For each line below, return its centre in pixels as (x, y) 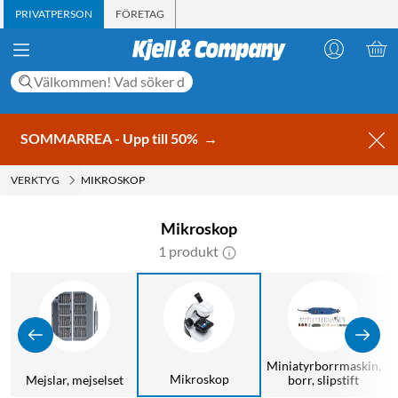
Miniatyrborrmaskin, (323, 365)
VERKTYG (35, 179)
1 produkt (188, 251)
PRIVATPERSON (54, 14)
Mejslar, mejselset (75, 379)
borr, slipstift (323, 379)
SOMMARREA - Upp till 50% (111, 138)
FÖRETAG (140, 14)
